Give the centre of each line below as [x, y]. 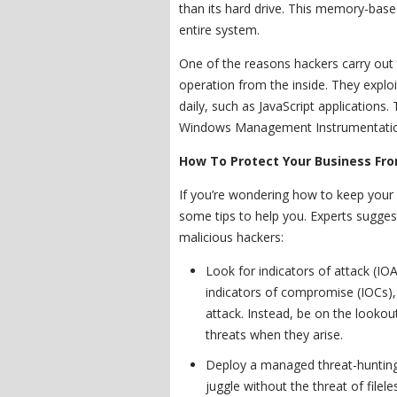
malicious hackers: [231, 237]
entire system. [221, 30]
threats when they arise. [276, 335]
